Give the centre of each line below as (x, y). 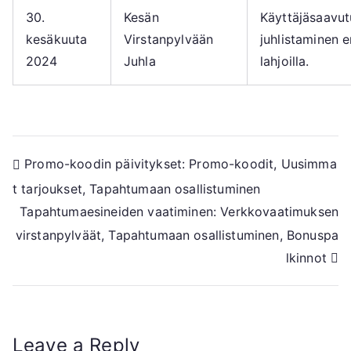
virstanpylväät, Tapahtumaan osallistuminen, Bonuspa (177, 235)
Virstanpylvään (169, 40)
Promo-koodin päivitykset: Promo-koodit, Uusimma (181, 164)
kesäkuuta (57, 40)
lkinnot (306, 257)
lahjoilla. (285, 62)
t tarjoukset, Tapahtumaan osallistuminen (137, 188)
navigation (74, 200)
